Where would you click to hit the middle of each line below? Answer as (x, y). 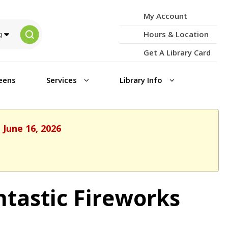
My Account (165, 16)
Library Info (142, 80)
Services (62, 80)
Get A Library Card (177, 52)
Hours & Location (176, 34)
